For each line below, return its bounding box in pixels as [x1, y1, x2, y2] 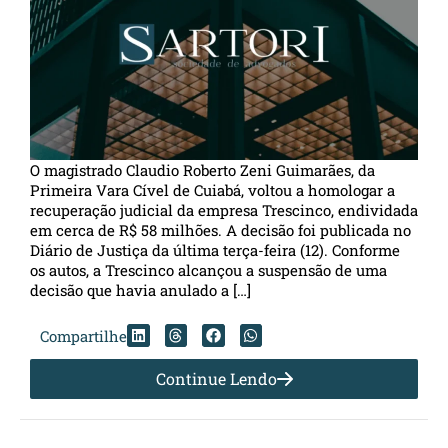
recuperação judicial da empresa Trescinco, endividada [30, 199, 418, 220]
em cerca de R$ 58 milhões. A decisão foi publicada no [30, 219, 411, 240]
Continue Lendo [155, 367, 277, 389]
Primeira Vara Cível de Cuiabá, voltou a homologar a [30, 179, 395, 200]
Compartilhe [40, 325, 127, 346]
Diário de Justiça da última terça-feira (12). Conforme [30, 239, 400, 260]
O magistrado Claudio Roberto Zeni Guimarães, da [30, 159, 375, 180]
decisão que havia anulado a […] [30, 279, 251, 300]
